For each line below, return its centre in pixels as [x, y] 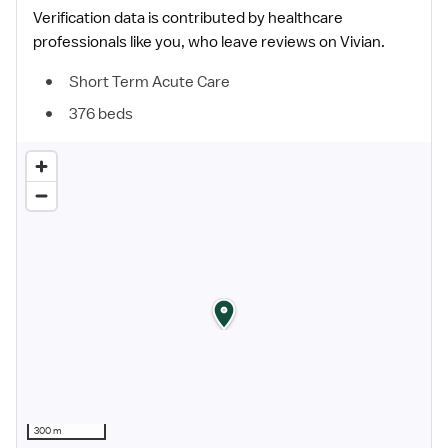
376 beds [101, 114]
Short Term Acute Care [149, 82]
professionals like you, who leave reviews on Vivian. [209, 42]
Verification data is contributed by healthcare [188, 18]
